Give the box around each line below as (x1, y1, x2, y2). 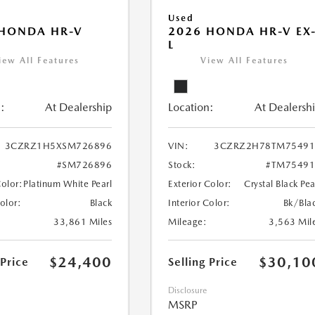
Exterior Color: (168, 179, 232, 190)
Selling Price (168, 255, 238, 269)
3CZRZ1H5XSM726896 (4, 141, 112, 152)
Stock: (168, 160, 196, 171)
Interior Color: (168, 198, 231, 209)
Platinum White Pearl (23, 179, 112, 190)
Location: (168, 101, 214, 115)
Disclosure (168, 285, 207, 296)
